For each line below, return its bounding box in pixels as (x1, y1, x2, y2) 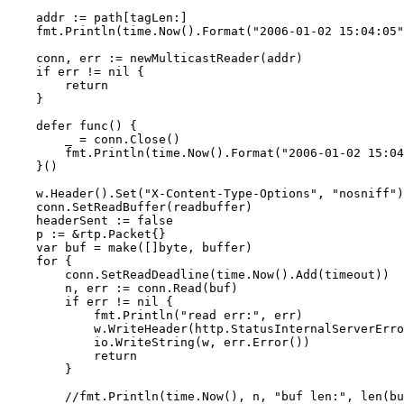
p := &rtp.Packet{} (7, 226, 166, 241)
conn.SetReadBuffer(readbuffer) (7, 199, 252, 214)
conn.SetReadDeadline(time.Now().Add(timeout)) (7, 267, 390, 281)
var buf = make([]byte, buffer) (7, 240, 252, 254)
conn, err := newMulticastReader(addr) (7, 50, 303, 65)
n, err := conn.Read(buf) (7, 280, 238, 295)
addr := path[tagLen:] (7, 10, 188, 24)
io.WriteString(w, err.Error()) (7, 335, 310, 349)
